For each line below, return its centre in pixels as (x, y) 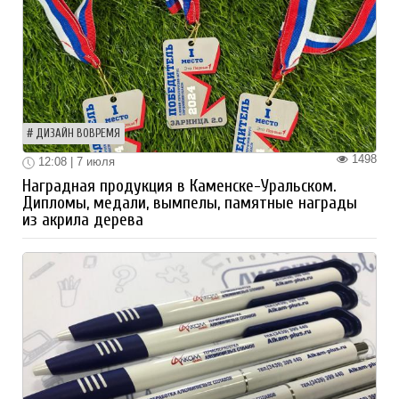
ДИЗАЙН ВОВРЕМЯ (78, 134)
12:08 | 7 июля (75, 162)
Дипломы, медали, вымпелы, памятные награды (190, 204)
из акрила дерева (83, 220)
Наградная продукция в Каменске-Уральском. (179, 187)
